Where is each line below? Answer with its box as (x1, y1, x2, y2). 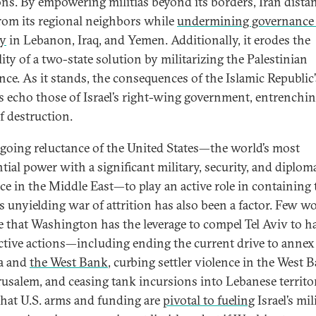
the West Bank (30, 254, 108, 270)
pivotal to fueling (163, 292, 255, 308)
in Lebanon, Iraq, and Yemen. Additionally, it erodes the (6, 32, 310, 48)
